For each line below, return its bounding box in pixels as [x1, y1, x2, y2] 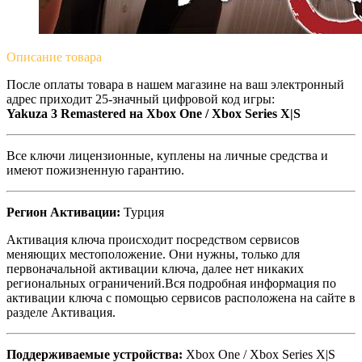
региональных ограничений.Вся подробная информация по [6, 276, 336, 290]
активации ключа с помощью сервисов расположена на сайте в [6, 290, 356, 305]
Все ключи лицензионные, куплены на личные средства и [6, 148, 328, 162]
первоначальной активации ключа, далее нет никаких [6, 261, 304, 276]
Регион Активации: [6, 204, 120, 219]
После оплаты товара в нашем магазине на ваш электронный [6, 77, 344, 91]
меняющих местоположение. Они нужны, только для [6, 246, 300, 261]
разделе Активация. [6, 305, 116, 319]
